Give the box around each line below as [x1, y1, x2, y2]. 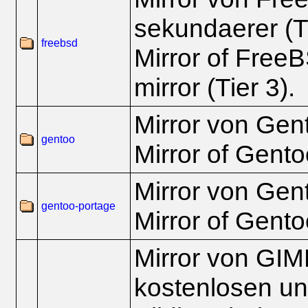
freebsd [41, 37, 78, 49]
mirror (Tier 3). [134, 73, 295, 102]
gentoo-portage [41, 200, 115, 212]
